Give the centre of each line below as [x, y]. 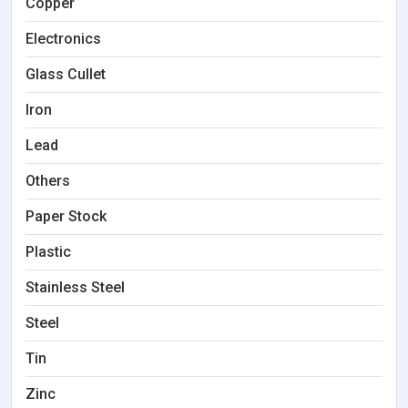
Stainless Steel [75, 287]
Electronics [63, 39]
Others [48, 181]
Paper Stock [66, 216]
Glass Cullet [66, 74]
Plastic [48, 252]
